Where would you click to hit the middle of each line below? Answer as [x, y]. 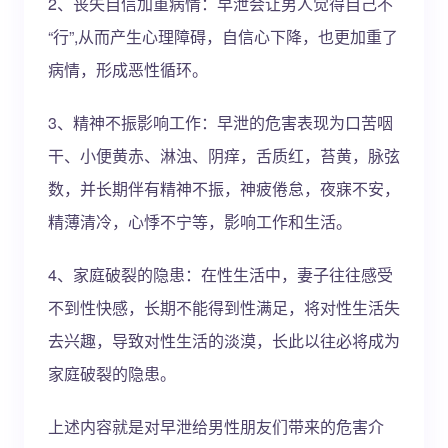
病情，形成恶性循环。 [128, 69]
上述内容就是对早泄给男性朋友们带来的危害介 [216, 426]
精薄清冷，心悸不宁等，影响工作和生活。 [200, 221]
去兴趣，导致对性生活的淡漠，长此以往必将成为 [224, 340]
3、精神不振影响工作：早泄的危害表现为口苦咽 [220, 122]
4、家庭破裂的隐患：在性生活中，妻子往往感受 [220, 274]
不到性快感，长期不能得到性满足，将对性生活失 [224, 307]
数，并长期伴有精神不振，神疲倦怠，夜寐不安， [224, 188]
